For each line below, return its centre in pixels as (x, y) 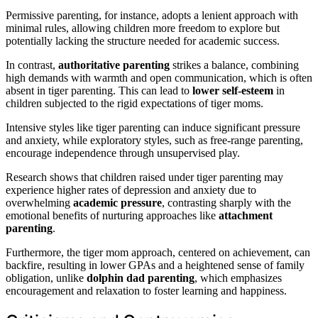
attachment (246, 215)
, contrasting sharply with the (226, 202)
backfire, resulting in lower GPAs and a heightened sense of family (155, 265)
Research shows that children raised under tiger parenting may (144, 177)
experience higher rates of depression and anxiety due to (131, 190)
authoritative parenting (114, 65)
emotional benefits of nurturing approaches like (112, 215)
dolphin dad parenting (141, 278)
